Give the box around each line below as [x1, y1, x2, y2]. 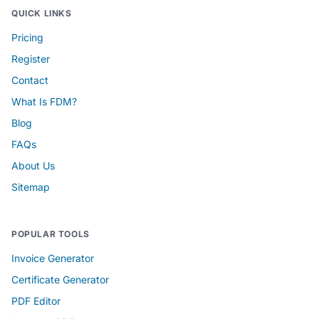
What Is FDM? [11, 95, 77, 108]
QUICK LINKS [11, 7, 72, 19]
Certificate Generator [11, 273, 109, 286]
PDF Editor [11, 294, 61, 307]
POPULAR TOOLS [11, 228, 90, 239]
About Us [11, 159, 55, 172]
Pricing [11, 31, 43, 43]
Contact [11, 73, 48, 86]
